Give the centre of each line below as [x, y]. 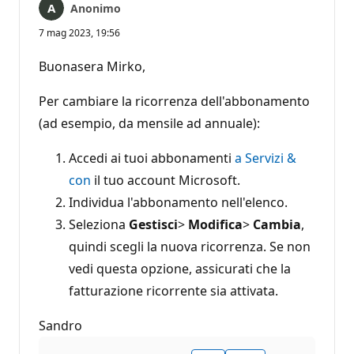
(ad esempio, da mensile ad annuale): [149, 123]
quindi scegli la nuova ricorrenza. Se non [190, 246]
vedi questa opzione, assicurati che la [180, 268]
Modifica [215, 224]
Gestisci [153, 224]
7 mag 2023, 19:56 [79, 32]
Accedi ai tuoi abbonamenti [152, 158]
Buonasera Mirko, [92, 66]
